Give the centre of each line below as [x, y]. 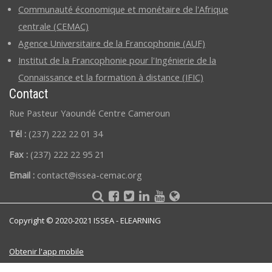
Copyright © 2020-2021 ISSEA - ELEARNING [85, 220]
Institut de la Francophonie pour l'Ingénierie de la [117, 60]
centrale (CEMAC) [54, 26]
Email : [23, 175]
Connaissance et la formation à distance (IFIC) [111, 77]
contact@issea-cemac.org [90, 175]
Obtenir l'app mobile [46, 252]
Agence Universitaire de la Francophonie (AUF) [112, 43]
